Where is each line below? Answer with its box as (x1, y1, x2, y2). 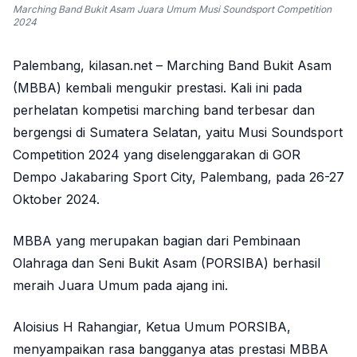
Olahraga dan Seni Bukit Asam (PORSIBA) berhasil (13, 255, 320, 272)
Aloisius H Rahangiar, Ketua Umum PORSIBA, (13, 319, 291, 335)
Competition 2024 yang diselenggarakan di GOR (13, 147, 300, 163)
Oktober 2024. (13, 191, 100, 208)
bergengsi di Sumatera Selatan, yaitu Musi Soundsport (13, 124, 343, 141)
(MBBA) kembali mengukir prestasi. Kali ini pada (13, 80, 302, 96)
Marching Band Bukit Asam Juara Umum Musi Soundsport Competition (13, 3, 331, 16)
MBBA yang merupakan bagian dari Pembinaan (13, 233, 300, 249)
